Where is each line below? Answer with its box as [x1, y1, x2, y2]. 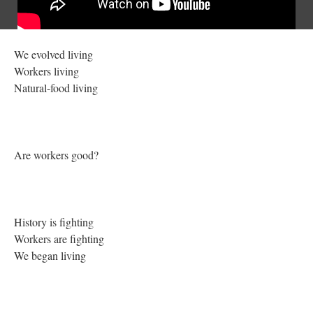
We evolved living [14, 47, 96, 61]
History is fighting [14, 214, 97, 229]
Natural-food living [14, 80, 101, 95]
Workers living [14, 64, 82, 78]
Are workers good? [14, 147, 102, 162]
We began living [14, 248, 89, 263]
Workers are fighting [14, 231, 108, 246]
